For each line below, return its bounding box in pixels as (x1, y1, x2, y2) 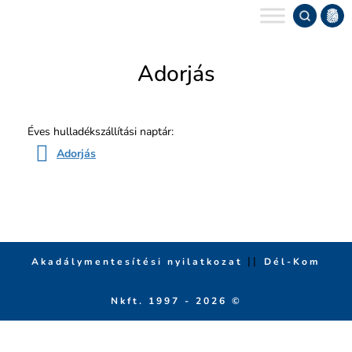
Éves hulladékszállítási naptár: (27, 123, 174, 139)
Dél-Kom (264, 255, 321, 268)
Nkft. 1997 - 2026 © (110, 294, 242, 307)
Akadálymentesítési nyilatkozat (31, 255, 247, 268)
